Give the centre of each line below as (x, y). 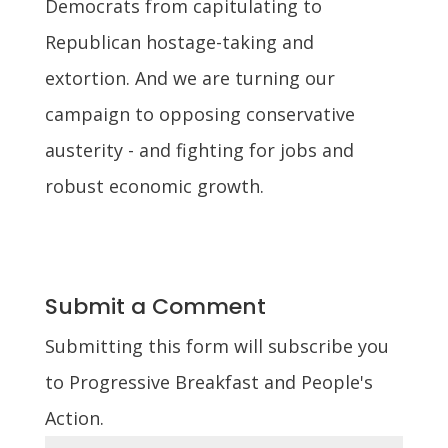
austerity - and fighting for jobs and (199, 149)
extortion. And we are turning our (189, 77)
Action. (74, 417)
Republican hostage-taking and (179, 41)
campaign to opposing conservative (199, 113)
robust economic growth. (154, 185)
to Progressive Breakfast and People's (208, 381)
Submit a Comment (155, 306)
